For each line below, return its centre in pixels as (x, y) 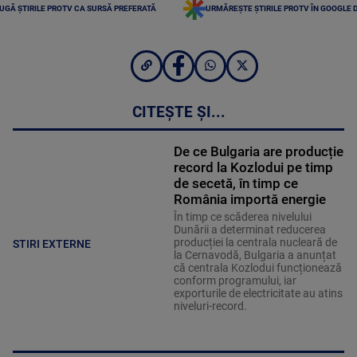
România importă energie (249, 200)
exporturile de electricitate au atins (258, 294)
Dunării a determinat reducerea (249, 230)
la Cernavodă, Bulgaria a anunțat (255, 255)
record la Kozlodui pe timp (253, 168)
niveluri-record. (210, 306)
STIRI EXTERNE (52, 243)
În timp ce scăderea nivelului (242, 217)
